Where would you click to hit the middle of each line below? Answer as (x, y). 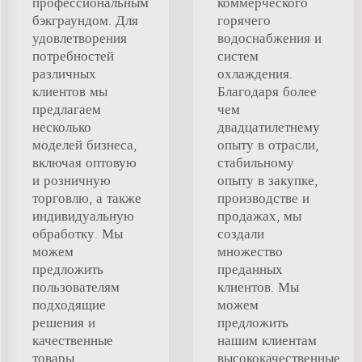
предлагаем (67, 109)
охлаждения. (255, 74)
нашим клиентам (267, 341)
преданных (250, 269)
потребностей (73, 56)
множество (250, 252)
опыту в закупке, (267, 181)
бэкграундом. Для (85, 21)
